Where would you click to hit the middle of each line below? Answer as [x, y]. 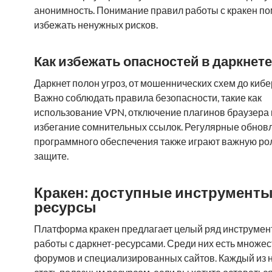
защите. [51, 156]
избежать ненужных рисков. [96, 25]
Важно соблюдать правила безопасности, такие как [148, 97]
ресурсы [65, 207]
